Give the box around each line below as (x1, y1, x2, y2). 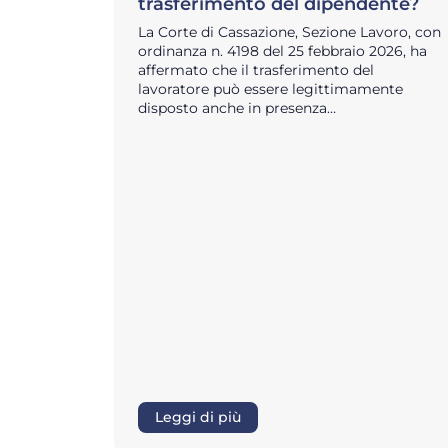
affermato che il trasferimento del (138, 60, 374, 79)
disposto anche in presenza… (138, 98, 336, 117)
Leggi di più (155, 409, 241, 426)
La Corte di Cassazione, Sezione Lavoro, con (138, 22, 441, 41)
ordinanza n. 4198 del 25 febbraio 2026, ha (138, 41, 427, 60)
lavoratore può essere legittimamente (138, 79, 403, 98)
